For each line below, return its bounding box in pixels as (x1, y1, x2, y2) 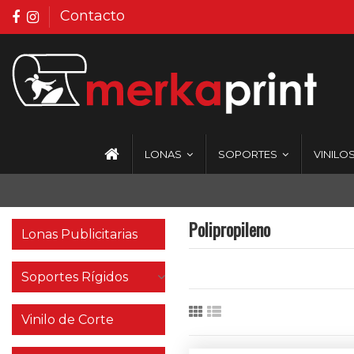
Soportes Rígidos (21, 269, 128, 284)
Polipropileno (189, 217, 270, 242)
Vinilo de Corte (21, 312, 114, 327)
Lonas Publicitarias (21, 227, 137, 242)
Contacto (59, 7, 125, 25)
